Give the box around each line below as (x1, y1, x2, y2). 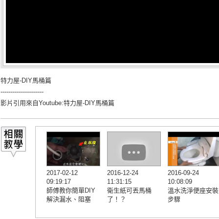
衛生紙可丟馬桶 (107, 187, 152, 194)
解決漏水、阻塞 (46, 196, 91, 203)
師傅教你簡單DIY (46, 187, 95, 194)
